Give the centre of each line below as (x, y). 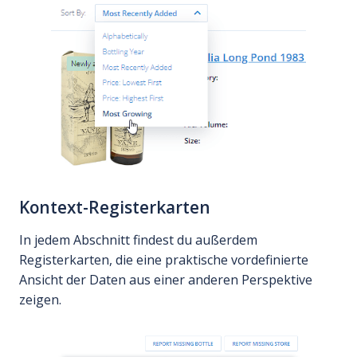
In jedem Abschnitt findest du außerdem (138, 239)
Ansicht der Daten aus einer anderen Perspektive (166, 279)
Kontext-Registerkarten (115, 207)
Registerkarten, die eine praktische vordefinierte (164, 259)
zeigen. (40, 299)
